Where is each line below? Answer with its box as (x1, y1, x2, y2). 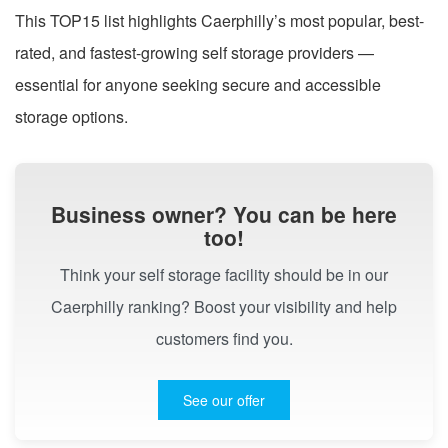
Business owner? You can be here (51, 198, 397, 229)
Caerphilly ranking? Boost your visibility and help (51, 294, 397, 318)
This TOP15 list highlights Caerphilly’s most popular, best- (15, 8, 424, 32)
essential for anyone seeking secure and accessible (15, 72, 381, 96)
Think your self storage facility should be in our (60, 262, 388, 286)
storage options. (15, 104, 128, 128)
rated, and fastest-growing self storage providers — (15, 40, 374, 64)
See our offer (183, 389, 265, 410)
